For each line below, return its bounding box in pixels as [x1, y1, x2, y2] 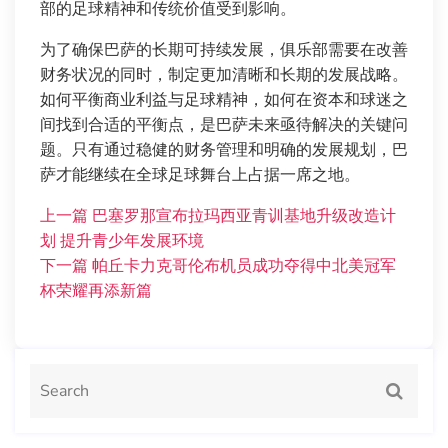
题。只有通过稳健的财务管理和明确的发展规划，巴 [40, 139, 408, 162]
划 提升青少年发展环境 [40, 230, 204, 253]
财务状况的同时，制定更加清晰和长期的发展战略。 [40, 64, 408, 87]
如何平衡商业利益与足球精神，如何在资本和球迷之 [40, 89, 408, 112]
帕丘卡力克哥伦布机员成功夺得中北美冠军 [92, 255, 396, 278]
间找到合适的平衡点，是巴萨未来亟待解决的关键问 [40, 114, 408, 137]
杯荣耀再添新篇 [40, 280, 152, 303]
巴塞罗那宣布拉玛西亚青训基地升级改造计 [92, 205, 396, 228]
